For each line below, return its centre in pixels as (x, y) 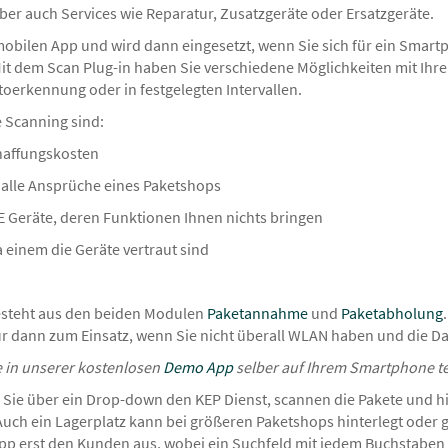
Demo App (198, 367)
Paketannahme (257, 313)
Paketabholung (392, 313)
